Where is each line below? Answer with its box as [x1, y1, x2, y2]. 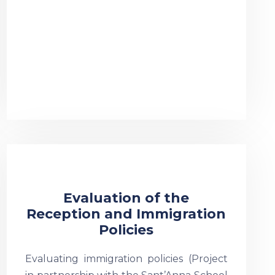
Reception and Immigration [26, 206, 227, 222]
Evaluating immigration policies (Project [25, 253, 228, 265]
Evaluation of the [63, 190, 190, 206]
